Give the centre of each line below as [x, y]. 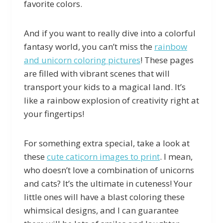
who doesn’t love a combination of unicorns [109, 170]
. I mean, [176, 156]
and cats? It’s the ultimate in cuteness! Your [108, 183]
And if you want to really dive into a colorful [110, 33]
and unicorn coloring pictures [82, 60]
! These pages [167, 60]
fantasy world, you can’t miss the [89, 46]
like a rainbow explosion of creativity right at [111, 100]
